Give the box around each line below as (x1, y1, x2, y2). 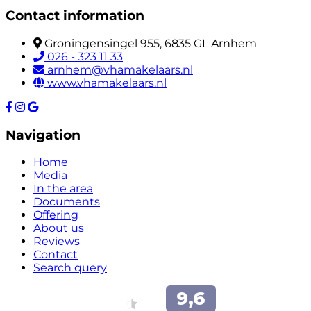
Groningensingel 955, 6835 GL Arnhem (44, 36, 257, 50)
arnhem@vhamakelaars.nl (47, 62, 193, 76)
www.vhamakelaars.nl (47, 76, 167, 90)
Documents (33, 195, 100, 209)
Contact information (6, 8, 144, 24)
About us (33, 221, 84, 235)
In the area (33, 182, 93, 196)
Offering (33, 208, 78, 222)
